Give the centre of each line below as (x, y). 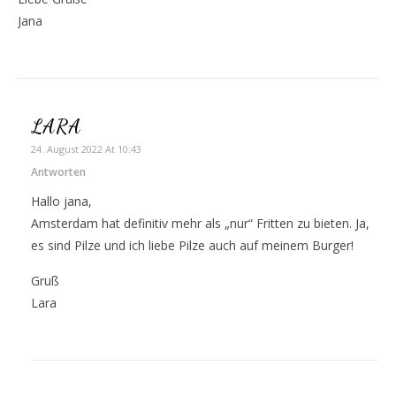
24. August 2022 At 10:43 (86, 149)
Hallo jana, (61, 201)
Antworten (58, 172)
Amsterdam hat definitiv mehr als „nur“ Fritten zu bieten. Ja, (200, 223)
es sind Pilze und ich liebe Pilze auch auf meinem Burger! (192, 245)
